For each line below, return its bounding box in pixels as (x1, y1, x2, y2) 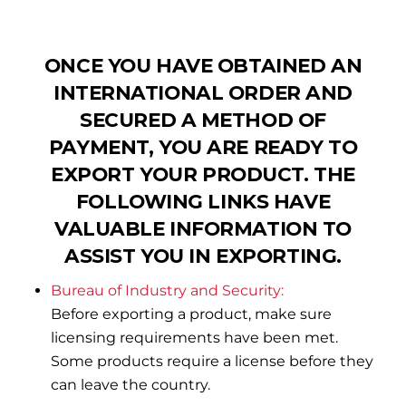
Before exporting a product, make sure (51, 304, 333, 323)
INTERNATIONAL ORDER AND (53, 80, 353, 104)
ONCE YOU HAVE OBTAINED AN (43, 53, 362, 77)
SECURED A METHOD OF (80, 107, 326, 131)
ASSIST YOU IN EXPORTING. (64, 243, 342, 267)
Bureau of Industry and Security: (51, 281, 285, 299)
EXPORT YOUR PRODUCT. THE (51, 161, 355, 186)
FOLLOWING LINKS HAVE (75, 188, 331, 213)
